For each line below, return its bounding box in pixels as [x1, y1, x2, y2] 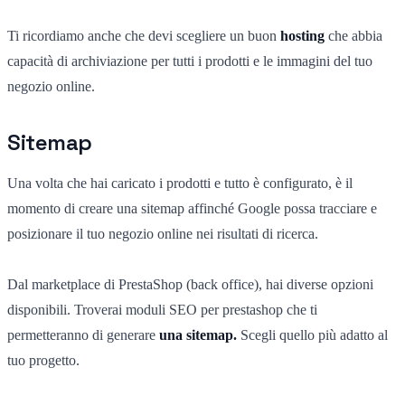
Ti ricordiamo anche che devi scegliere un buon [7, 27, 280, 43]
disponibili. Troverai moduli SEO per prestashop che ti [7, 301, 317, 317]
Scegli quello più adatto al [240, 326, 388, 343]
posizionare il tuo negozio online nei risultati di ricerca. [7, 225, 318, 241]
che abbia [325, 27, 382, 43]
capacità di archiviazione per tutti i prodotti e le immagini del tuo [7, 52, 372, 69]
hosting [280, 27, 325, 43]
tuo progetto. [7, 352, 80, 368]
